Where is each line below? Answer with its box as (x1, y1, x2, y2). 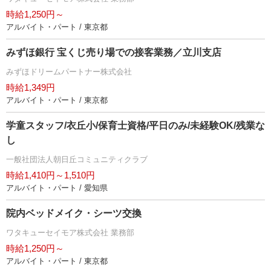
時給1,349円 (6, 82, 55, 93)
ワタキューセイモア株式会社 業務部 (6, 228, 134, 237)
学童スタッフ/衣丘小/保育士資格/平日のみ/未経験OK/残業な (6, 120, 265, 131)
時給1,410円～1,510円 (6, 170, 95, 180)
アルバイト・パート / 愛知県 (6, 183, 108, 192)
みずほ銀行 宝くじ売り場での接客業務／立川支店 (6, 47, 221, 57)
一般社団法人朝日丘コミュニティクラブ (6, 155, 148, 164)
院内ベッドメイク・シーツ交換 (6, 208, 142, 218)
